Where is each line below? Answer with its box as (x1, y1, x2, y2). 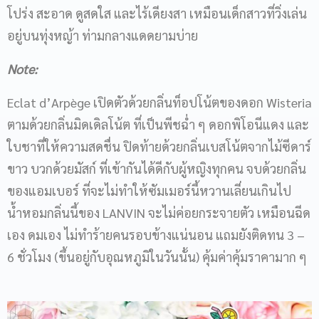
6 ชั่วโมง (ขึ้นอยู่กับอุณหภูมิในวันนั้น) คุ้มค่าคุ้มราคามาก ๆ (7, 249, 307, 265)
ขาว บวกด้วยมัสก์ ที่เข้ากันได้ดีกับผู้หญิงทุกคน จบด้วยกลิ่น (7, 160, 306, 177)
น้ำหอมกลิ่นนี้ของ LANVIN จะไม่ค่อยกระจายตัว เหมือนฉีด (7, 204, 310, 221)
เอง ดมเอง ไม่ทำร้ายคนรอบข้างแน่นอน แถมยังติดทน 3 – (7, 226, 305, 243)
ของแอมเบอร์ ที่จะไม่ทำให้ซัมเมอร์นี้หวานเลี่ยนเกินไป (7, 182, 291, 199)
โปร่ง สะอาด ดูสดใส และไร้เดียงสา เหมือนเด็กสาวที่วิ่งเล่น (7, 5, 307, 21)
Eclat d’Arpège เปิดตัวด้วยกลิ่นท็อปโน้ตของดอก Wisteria (7, 94, 312, 110)
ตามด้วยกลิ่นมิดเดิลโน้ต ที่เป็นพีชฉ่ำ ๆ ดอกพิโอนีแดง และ (7, 116, 309, 132)
